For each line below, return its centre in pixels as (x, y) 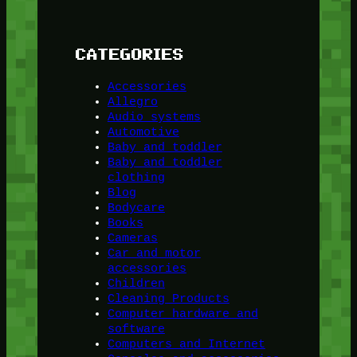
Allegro (132, 102)
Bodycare (136, 208)
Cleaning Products (168, 299)
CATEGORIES (129, 53)
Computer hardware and (182, 314)
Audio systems (154, 117)
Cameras (132, 238)
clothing (136, 178)
